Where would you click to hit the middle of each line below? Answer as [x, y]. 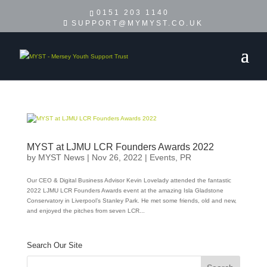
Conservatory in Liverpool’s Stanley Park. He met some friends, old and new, [131, 201]
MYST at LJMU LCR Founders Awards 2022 [120, 147]
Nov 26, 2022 [117, 157]
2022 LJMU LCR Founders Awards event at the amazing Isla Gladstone [125, 190]
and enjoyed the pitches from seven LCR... [86, 211]
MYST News [61, 157]
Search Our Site [54, 245]
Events [162, 157]
